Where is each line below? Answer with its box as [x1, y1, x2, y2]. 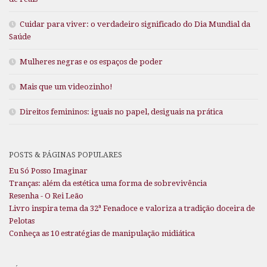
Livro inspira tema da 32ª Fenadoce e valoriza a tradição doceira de [9, 203, 255, 213]
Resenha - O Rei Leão [9, 191, 83, 200]
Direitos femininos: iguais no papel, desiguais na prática [20, 107, 223, 116]
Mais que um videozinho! [20, 82, 113, 91]
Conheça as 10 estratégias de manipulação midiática [9, 228, 195, 238]
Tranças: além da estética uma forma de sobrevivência [9, 178, 207, 188]
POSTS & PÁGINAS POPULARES [9, 150, 122, 159]
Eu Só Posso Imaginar [9, 166, 88, 175]
